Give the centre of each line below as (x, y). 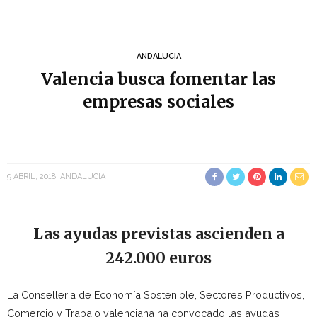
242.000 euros (158, 258)
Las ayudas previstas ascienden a (158, 234)
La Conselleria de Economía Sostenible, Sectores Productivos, (156, 295)
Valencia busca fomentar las (158, 79)
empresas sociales (158, 102)
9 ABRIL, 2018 (31, 177)
